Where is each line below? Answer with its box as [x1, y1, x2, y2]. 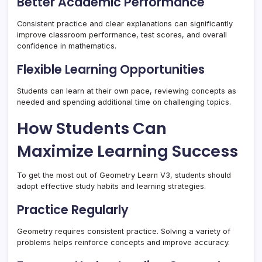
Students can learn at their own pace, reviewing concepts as [17, 87, 236, 96]
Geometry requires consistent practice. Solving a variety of [17, 227, 230, 236]
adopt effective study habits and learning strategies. [17, 182, 206, 191]
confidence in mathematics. [17, 42, 116, 51]
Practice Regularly [17, 201, 129, 219]
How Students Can [17, 117, 167, 140]
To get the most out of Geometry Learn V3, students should [17, 171, 231, 180]
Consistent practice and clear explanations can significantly [17, 19, 233, 29]
